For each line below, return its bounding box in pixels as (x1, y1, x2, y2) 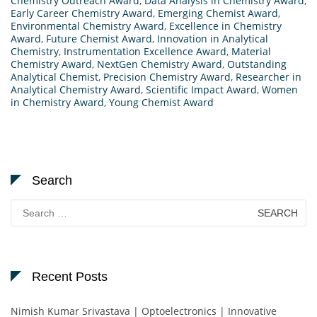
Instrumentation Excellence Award (64, 45, 226, 59)
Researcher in (236, 70, 301, 84)
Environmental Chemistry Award (11, 19, 164, 33)
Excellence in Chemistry (169, 19, 282, 33)
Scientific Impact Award (146, 83, 257, 97)
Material (231, 45, 271, 59)
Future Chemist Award (46, 32, 152, 46)
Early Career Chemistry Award (11, 6, 153, 21)
